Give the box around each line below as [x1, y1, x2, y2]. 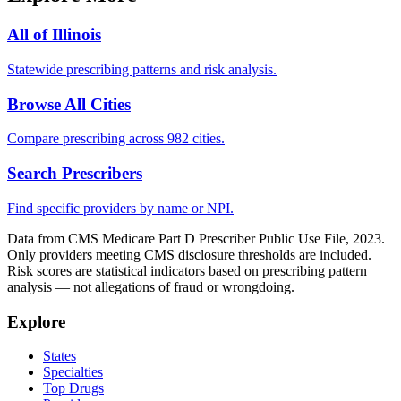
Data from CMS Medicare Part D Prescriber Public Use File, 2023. [7, 230, 385, 246]
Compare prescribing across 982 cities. [7, 131, 225, 147]
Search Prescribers [7, 164, 142, 183]
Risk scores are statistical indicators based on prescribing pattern [7, 262, 367, 278]
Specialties [43, 364, 103, 380]
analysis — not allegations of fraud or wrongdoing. [7, 278, 294, 294]
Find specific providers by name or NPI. [7, 200, 234, 216]
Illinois [52, 25, 101, 45]
